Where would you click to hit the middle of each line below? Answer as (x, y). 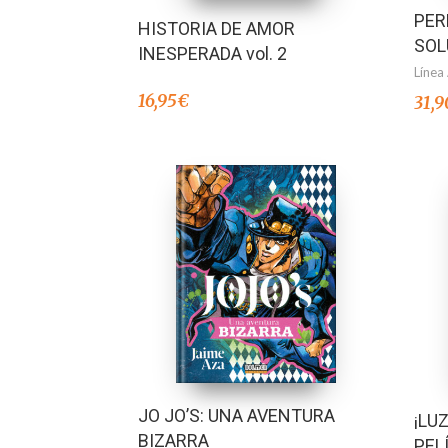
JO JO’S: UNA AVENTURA (236, 416)
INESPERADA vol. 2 (212, 53)
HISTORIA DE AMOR (216, 28)
